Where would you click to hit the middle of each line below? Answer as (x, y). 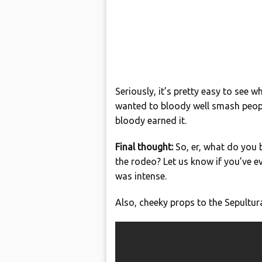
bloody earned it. (151, 120)
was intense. (141, 176)
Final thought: (145, 147)
